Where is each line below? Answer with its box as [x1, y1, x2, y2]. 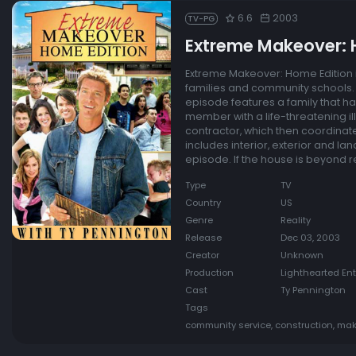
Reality [280, 214, 311, 227]
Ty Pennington [280, 284, 346, 297]
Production [184, 266, 234, 280]
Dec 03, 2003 [280, 231, 340, 245]
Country [184, 196, 221, 210]
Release [184, 231, 222, 245]
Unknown [280, 249, 323, 262]
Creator [184, 249, 219, 262]
